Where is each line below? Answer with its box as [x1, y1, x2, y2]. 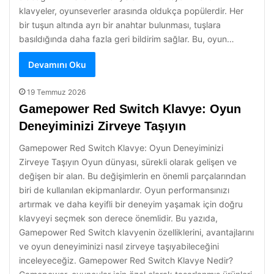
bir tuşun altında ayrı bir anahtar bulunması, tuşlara [19, 20, 221, 30]
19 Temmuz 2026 [27, 87, 86, 97]
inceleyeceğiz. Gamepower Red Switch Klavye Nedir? [19, 255, 233, 265]
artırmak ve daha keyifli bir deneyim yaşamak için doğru [19, 199, 243, 209]
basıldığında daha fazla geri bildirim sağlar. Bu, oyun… [19, 34, 234, 44]
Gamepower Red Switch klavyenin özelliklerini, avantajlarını [19, 227, 254, 237]
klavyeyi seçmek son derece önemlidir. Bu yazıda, [19, 213, 218, 223]
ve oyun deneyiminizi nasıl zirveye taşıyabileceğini [19, 241, 219, 251]
